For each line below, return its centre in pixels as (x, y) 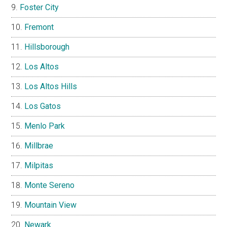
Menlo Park (45, 126)
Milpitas (39, 166)
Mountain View (51, 205)
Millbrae (39, 146)
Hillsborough (47, 47)
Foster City (40, 8)
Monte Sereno (50, 185)
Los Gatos (43, 106)
